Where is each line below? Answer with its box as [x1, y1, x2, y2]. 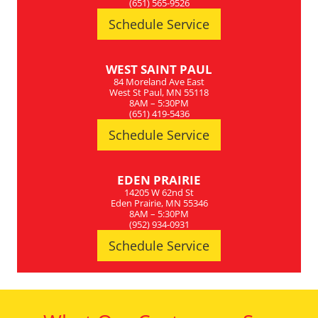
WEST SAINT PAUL [106, 61, 212, 78]
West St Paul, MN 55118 [109, 86, 209, 99]
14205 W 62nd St [124, 186, 194, 199]
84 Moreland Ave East [114, 75, 204, 89]
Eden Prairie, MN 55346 [110, 197, 208, 210]
